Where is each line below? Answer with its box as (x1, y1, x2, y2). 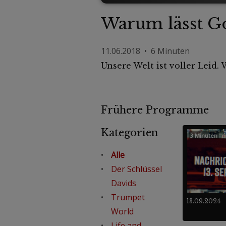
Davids (110, 177, 136, 189)
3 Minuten (190, 131, 217, 139)
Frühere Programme (100, 103, 221, 116)
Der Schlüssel (110, 163, 162, 175)
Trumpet (110, 191, 145, 203)
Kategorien (100, 126, 158, 139)
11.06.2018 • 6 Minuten (100, 45, 190, 56)
